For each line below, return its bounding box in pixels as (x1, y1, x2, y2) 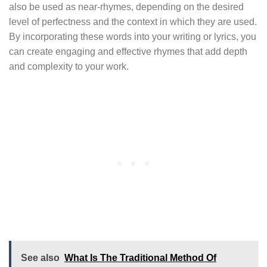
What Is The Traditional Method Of (64, 253, 216, 263)
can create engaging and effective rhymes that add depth (9, 46, 247, 57)
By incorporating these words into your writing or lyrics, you (9, 31, 256, 42)
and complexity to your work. (9, 61, 129, 72)
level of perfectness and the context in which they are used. (9, 16, 257, 27)
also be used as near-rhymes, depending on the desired (9, 1, 244, 12)
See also (21, 253, 60, 263)
